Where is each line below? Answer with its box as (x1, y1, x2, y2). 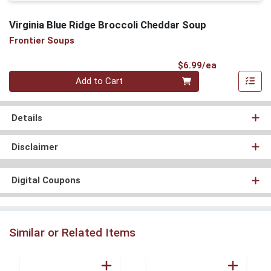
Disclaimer (11, 141, 58, 152)
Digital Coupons (11, 175, 80, 186)
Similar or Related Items (9, 225, 135, 240)
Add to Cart (76, 76, 123, 87)
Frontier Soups (9, 35, 74, 47)
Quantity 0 (8, 71, 50, 82)
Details (11, 112, 42, 123)
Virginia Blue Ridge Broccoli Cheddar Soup (9, 18, 206, 31)
